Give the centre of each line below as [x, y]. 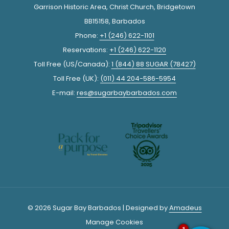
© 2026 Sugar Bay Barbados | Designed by [98, 208]
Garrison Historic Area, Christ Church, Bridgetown [114, 7]
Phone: [87, 35]
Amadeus [185, 208]
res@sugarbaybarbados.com [127, 93]
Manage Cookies [114, 222]
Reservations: [86, 50]
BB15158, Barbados [114, 21]
